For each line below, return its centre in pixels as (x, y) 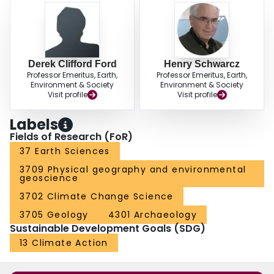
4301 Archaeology (153, 215)
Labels (34, 125)
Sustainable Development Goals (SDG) (108, 229)
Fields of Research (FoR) (71, 137)
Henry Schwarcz (202, 64)
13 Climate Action (64, 243)
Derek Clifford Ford (72, 64)
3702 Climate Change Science (97, 197)
